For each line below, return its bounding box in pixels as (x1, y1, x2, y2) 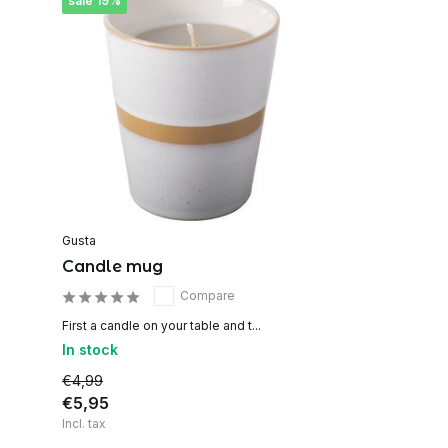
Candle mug (62, 256, 163, 276)
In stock (62, 340, 118, 358)
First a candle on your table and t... (62, 317, 261, 333)
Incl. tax (62, 415, 106, 431)
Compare (180, 287, 235, 303)
